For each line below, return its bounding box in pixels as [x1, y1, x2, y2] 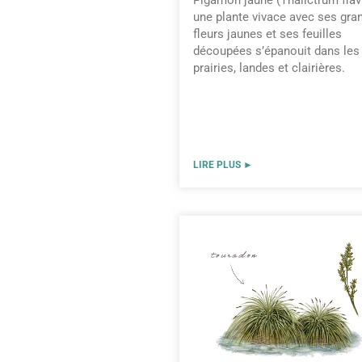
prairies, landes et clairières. [193, 60, 345, 75]
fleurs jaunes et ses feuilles [193, 26, 342, 41]
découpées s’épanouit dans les [193, 43, 360, 58]
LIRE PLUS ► [193, 159, 253, 171]
